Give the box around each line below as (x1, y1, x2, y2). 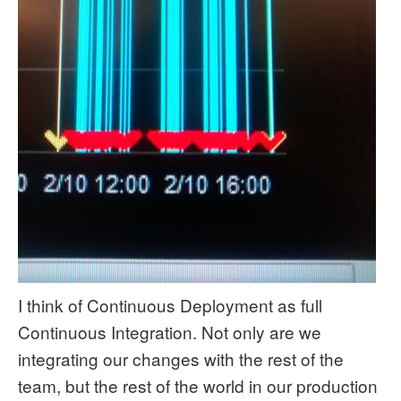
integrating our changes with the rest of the (18, 346, 344, 371)
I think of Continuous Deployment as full (18, 293, 322, 317)
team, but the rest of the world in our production (18, 373, 378, 397)
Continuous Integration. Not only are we (18, 320, 321, 344)
